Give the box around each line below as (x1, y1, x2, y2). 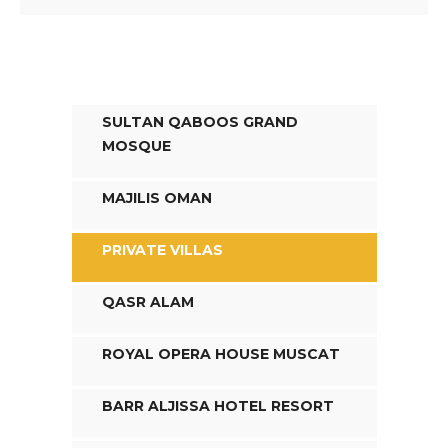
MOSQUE (101, 137, 171, 155)
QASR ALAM (101, 293, 194, 311)
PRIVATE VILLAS (101, 241, 223, 259)
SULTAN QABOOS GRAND (101, 113, 298, 131)
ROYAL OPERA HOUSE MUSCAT (101, 345, 340, 363)
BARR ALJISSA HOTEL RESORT (101, 397, 334, 415)
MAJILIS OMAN (101, 189, 212, 207)
